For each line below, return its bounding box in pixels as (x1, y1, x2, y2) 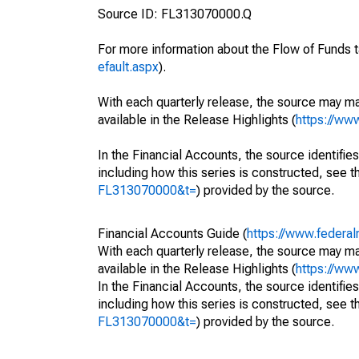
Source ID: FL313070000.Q (98, 6, 252, 22)
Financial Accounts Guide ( (98, 226, 247, 241)
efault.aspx (98, 59, 159, 75)
